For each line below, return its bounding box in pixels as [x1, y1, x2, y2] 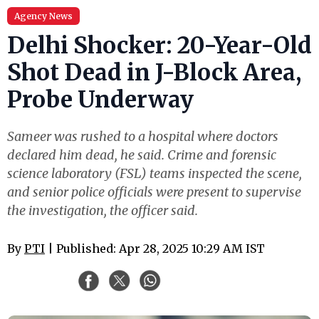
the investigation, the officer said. [7, 202, 198, 219]
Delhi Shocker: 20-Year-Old [7, 31, 312, 60]
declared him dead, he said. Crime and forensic [7, 147, 276, 163]
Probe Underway [7, 85, 194, 114]
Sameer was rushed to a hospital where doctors [7, 128, 278, 145]
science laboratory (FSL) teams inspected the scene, [7, 165, 302, 182]
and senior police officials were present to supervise [7, 184, 301, 200]
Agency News [14, 11, 73, 21]
